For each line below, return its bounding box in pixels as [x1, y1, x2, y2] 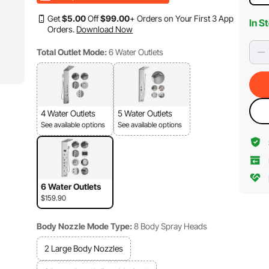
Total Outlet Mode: [37, 47, 107, 57]
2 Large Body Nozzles [44, 243, 124, 253]
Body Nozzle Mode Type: [37, 221, 133, 231]
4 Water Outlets [41, 108, 96, 118]
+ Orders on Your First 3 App [130, 13, 234, 23]
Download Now [76, 24, 133, 34]
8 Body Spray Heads [134, 221, 208, 231]
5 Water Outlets [118, 108, 173, 118]
